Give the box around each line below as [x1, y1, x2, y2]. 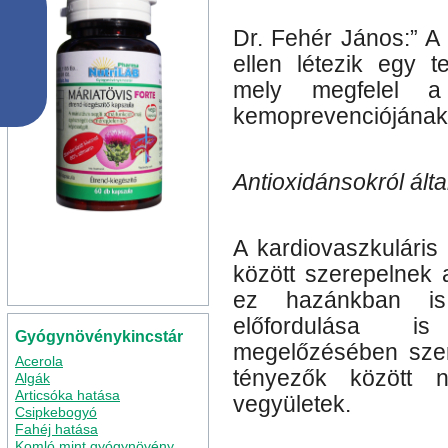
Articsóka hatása [15, 387, 120, 403]
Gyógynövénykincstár [15, 328, 183, 345]
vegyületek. [233, 392, 351, 418]
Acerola [15, 353, 63, 369]
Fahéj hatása [15, 421, 98, 437]
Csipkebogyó [15, 404, 97, 420]
